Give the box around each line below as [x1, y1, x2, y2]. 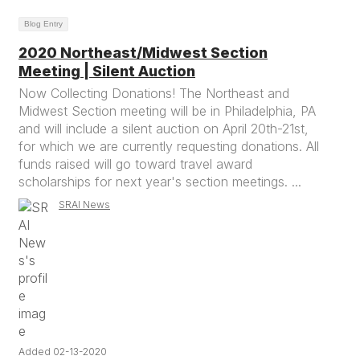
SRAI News [59, 198, 110, 211]
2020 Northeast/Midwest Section [18, 44, 268, 61]
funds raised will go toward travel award [18, 156, 252, 172]
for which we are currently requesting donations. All [18, 138, 319, 154]
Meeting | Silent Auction [18, 63, 195, 80]
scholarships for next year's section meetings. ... [18, 174, 301, 190]
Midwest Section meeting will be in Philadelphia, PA [18, 103, 316, 119]
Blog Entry [24, 19, 63, 28]
